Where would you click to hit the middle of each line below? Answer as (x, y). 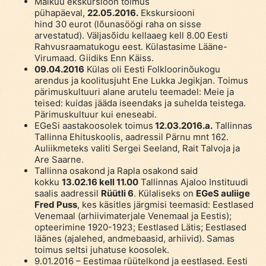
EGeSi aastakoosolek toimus (94, 125)
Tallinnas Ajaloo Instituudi (193, 182)
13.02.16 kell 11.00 (100, 182)
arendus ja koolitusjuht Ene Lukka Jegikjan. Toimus (141, 80)
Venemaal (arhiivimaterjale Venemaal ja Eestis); (133, 216)
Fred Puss (56, 204)
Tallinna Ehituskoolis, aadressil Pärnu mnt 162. (131, 137)
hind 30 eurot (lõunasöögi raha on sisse (118, 24)
